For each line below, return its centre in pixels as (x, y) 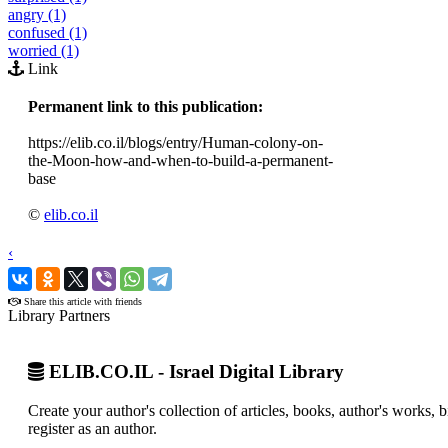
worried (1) (43, 50)
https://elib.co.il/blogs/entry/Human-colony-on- (175, 142)
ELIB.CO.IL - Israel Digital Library (194, 372)
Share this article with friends (81, 301)
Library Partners (59, 315)
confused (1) (47, 32)
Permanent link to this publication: (145, 106)
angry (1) (37, 14)
